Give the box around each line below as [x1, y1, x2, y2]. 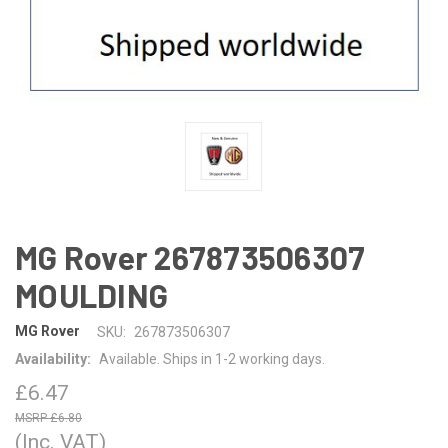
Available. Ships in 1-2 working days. [98, 350, 325, 367]
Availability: [15, 350, 91, 367]
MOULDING [15, 275, 168, 314]
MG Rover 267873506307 [15, 237, 366, 276]
